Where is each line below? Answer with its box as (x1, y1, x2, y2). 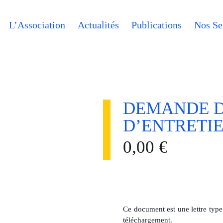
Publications (131, 19, 182, 30)
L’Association (9, 19, 65, 30)
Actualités (78, 19, 119, 30)
